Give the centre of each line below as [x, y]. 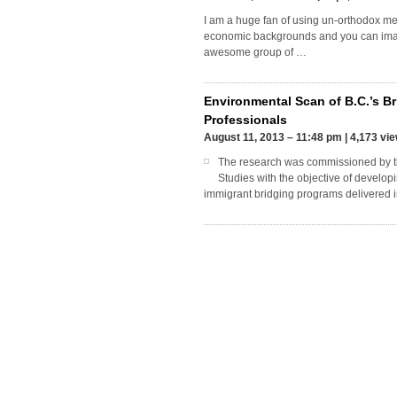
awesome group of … [256, 53]
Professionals [246, 120]
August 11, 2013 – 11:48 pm [273, 138]
